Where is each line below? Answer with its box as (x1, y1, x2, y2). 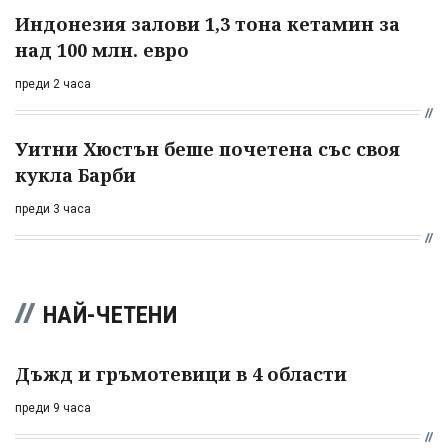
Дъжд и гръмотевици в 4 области (15, 362, 347, 387)
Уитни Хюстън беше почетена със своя (15, 137, 400, 162)
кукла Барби (15, 163, 136, 188)
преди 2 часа (15, 77, 91, 92)
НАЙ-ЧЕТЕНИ (43, 301, 177, 330)
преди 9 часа (15, 401, 91, 416)
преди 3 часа (15, 202, 91, 217)
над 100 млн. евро (15, 38, 189, 63)
